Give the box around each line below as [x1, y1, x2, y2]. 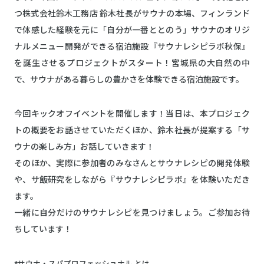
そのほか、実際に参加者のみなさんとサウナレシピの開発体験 [14, 159, 250, 168]
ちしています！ [14, 225, 72, 234]
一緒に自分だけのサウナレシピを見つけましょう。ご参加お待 [14, 208, 250, 217]
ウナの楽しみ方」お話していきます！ [14, 142, 154, 151]
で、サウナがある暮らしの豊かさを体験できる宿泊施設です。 [14, 75, 244, 84]
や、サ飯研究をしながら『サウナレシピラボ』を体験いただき [14, 175, 250, 184]
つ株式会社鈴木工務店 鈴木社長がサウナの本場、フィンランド [14, 9, 250, 18]
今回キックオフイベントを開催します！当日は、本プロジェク [14, 109, 250, 118]
